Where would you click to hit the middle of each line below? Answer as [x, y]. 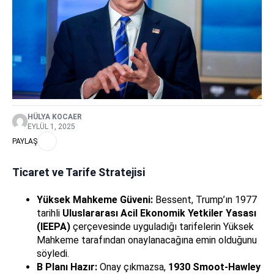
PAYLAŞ [25, 141]
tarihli [50, 213]
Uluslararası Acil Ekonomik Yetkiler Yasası [159, 213]
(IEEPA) [54, 226]
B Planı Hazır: [67, 267]
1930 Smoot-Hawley [214, 267]
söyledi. [53, 253]
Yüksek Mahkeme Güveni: [95, 199]
